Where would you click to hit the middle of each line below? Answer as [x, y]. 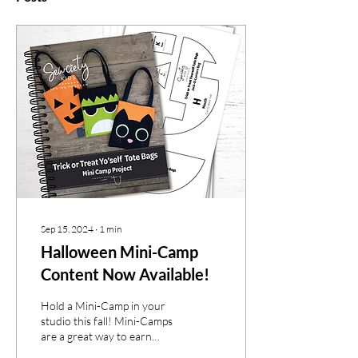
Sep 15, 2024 [67, 229]
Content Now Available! [125, 274]
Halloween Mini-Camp [119, 251]
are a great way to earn [96, 336]
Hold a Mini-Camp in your [103, 305]
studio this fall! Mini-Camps [107, 320]
